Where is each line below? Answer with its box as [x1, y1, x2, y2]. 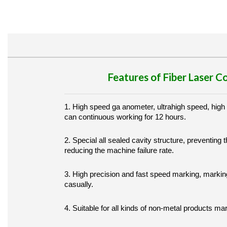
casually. [64, 180, 93, 189]
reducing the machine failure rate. [64, 146, 174, 155]
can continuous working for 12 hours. [64, 112, 186, 121]
